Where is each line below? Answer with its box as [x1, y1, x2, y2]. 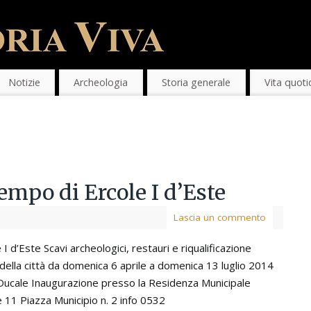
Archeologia [74, 76, 128, 90]
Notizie [8, 76, 40, 90]
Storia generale [162, 76, 231, 90]
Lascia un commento [174, 211, 266, 224]
